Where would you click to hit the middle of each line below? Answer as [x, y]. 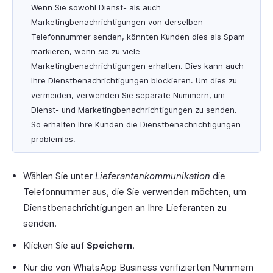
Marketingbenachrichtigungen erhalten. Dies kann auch [137, 66]
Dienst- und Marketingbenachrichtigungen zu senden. [134, 110]
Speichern [109, 246]
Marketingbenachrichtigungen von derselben [117, 22]
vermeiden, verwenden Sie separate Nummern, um [128, 95]
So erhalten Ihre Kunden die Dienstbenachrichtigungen [136, 125]
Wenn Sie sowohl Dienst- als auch [96, 8]
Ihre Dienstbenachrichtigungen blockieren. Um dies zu [134, 81]
